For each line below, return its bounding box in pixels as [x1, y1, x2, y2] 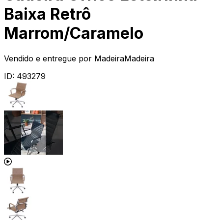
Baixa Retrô [4, 4, 91, 24]
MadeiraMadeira [94, 53, 154, 63]
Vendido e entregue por [4, 53, 92, 63]
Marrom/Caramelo [4, 24, 143, 43]
